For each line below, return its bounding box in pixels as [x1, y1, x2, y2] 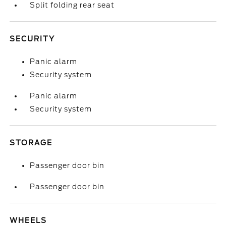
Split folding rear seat [30, 1, 115, 9]
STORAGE [10, 139, 53, 147]
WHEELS [10, 216, 47, 224]
